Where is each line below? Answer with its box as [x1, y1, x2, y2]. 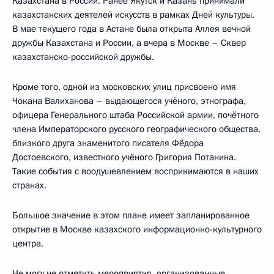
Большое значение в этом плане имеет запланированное [12, 209, 250, 221]
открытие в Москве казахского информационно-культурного [12, 223, 262, 235]
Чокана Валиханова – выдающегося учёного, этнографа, [12, 94, 246, 107]
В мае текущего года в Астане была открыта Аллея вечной [12, 22, 251, 35]
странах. [12, 179, 46, 191]
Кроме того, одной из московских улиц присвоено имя [12, 80, 236, 93]
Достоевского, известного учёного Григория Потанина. [12, 150, 236, 163]
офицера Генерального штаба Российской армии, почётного [12, 108, 259, 121]
